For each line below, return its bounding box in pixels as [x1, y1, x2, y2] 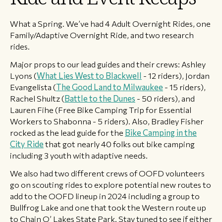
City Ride [10, 138, 44, 149]
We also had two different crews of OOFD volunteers [10, 168, 205, 178]
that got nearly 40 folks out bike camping [44, 138, 195, 149]
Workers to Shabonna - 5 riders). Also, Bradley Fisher [10, 115, 204, 126]
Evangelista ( [10, 81, 56, 92]
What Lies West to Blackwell [37, 70, 142, 80]
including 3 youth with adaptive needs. [10, 150, 148, 160]
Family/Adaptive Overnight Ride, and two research [10, 29, 194, 40]
